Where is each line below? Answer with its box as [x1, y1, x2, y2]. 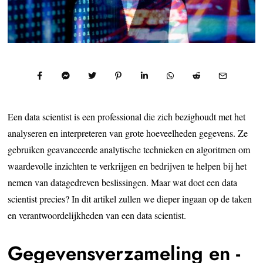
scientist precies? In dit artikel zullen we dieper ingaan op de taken [8, 192, 252, 205]
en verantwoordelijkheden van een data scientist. [8, 208, 187, 221]
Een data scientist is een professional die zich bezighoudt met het [8, 110, 246, 123]
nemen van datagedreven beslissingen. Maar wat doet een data [8, 176, 238, 188]
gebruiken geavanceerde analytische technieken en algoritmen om [8, 143, 251, 156]
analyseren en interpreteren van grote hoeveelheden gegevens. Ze [8, 126, 248, 139]
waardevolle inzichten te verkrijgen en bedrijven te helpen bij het [8, 159, 247, 172]
